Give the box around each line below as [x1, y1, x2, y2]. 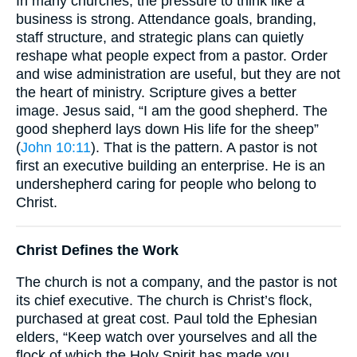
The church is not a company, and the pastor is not [16, 274, 337, 291]
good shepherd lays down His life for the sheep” [16, 120, 319, 137]
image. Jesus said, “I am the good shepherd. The [16, 102, 328, 119]
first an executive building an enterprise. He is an [16, 157, 325, 174]
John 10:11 [21, 139, 91, 155]
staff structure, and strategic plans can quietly [16, 29, 304, 45]
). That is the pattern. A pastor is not [91, 139, 317, 155]
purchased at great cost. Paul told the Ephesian [16, 311, 317, 328]
